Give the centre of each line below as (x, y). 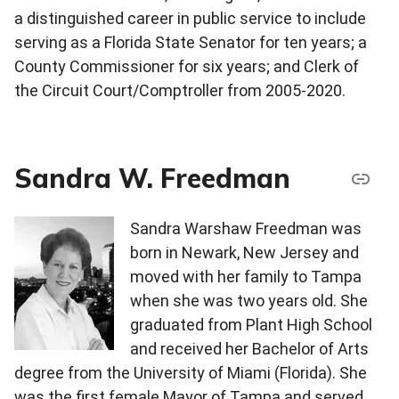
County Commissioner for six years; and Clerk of (187, 67)
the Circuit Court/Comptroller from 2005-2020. (180, 91)
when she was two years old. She (249, 301)
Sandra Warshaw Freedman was (246, 229)
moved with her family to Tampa (246, 277)
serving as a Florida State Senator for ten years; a (191, 43)
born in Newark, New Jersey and (244, 253)
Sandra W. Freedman (152, 178)
